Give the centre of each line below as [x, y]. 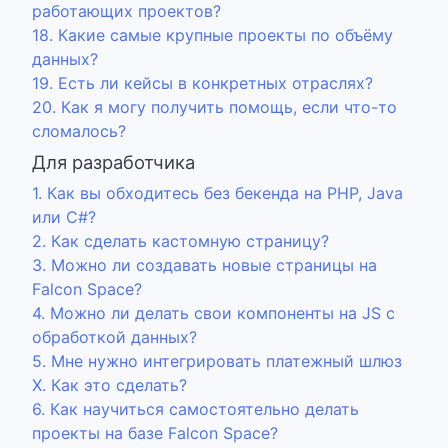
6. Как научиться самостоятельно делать [195, 409]
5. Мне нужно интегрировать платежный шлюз [217, 361]
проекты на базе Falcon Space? [155, 433]
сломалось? [79, 131]
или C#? [64, 217]
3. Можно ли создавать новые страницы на [204, 265]
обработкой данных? [114, 337]
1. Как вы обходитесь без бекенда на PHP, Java [217, 193]
